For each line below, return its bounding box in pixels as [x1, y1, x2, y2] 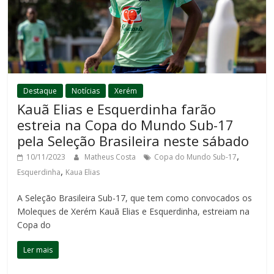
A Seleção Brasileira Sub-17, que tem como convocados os [17, 191, 253, 204]
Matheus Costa [84, 151, 138, 162]
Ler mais [23, 244, 53, 255]
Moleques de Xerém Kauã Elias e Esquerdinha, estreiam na [17, 205, 250, 217]
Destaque [23, 85, 57, 96]
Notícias [72, 85, 100, 96]
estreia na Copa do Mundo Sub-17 [17, 115, 234, 134]
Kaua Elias [65, 166, 100, 177]
